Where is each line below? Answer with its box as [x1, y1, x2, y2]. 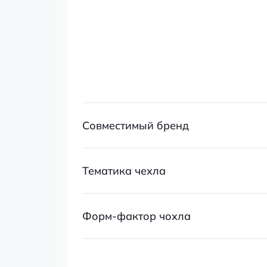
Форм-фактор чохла [82, 209, 191, 223]
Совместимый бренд [82, 118, 189, 132]
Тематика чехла [82, 163, 166, 178]
